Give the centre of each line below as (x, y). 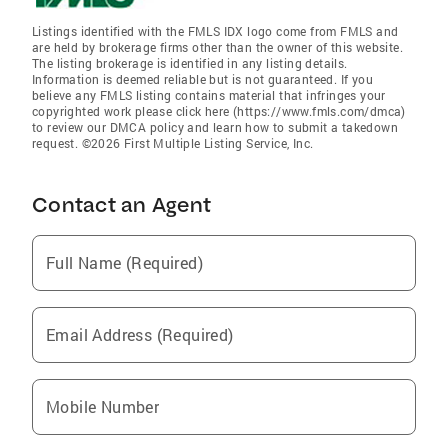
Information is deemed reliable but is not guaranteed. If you (202, 79)
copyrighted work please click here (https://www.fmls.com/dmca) (219, 111)
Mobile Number (103, 406)
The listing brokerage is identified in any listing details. (190, 63)
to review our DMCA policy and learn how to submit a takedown (215, 127)
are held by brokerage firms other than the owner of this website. (217, 47)
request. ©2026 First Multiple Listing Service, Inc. (173, 143)
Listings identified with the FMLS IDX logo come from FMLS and (215, 31)
